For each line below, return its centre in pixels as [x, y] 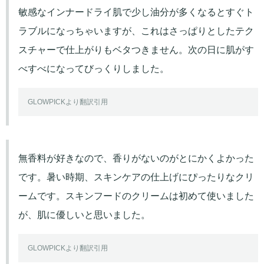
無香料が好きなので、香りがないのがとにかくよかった [136, 158]
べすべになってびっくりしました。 [94, 68]
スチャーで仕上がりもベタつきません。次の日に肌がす [136, 49]
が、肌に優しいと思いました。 [84, 214]
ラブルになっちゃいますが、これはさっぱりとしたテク [136, 31]
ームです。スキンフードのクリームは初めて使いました [136, 196]
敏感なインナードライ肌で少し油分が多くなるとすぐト [136, 12]
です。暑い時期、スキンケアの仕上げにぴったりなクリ [136, 177]
